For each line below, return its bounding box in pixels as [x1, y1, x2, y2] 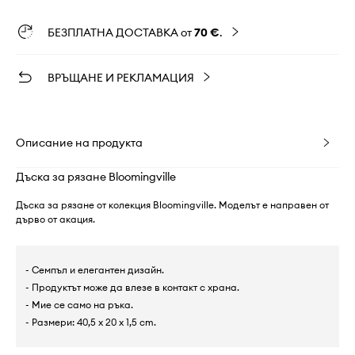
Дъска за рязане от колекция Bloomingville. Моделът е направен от [16, 199, 329, 212]
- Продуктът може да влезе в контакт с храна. [25, 281, 239, 294]
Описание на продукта [16, 136, 143, 151]
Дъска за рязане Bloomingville [16, 170, 176, 185]
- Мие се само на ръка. [25, 299, 133, 311]
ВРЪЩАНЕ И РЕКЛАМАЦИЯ [48, 71, 194, 86]
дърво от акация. [16, 213, 95, 226]
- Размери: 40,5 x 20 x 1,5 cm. [25, 316, 156, 329]
